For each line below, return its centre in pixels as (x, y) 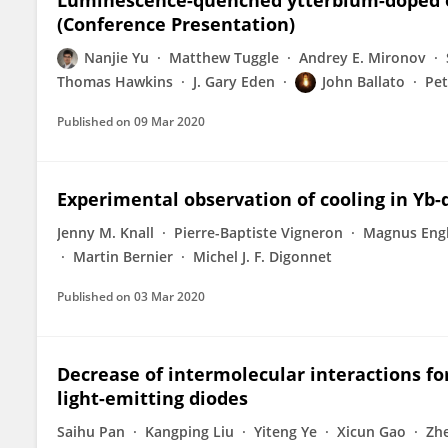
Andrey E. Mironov (362, 57)
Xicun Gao (371, 431)
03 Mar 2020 (169, 296)
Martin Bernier (123, 256)
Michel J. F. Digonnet (262, 256)
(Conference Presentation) (176, 24)
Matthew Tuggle (224, 57)
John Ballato (363, 81)
